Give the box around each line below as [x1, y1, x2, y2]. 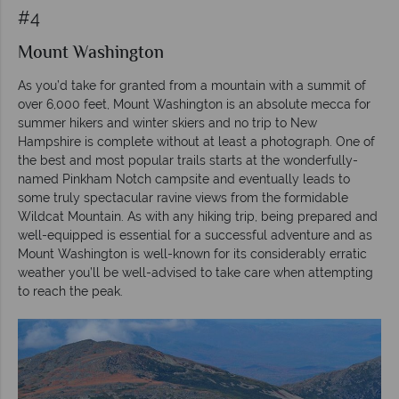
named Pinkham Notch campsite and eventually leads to [18, 171, 350, 186]
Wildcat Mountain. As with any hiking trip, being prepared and [18, 208, 378, 224]
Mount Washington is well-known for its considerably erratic [18, 246, 367, 261]
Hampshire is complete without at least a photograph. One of [18, 134, 375, 149]
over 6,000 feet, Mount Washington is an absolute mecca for [18, 96, 370, 111]
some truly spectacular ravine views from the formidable [18, 190, 348, 205]
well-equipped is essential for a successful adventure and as [18, 227, 372, 242]
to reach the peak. [18, 283, 123, 298]
